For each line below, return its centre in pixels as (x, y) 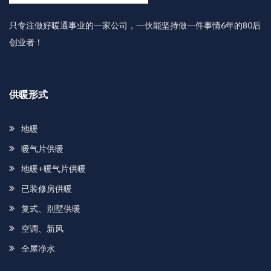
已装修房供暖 (47, 188)
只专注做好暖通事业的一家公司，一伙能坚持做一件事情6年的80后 (135, 25)
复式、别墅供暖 (51, 208)
